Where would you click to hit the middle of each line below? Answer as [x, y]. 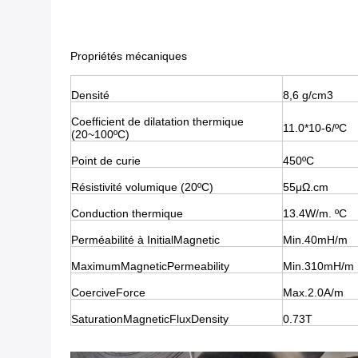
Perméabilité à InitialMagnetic [145, 240]
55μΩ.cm [306, 187]
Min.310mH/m [318, 266]
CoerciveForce [108, 292]
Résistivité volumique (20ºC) [142, 187]
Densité [90, 95]
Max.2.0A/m [313, 292]
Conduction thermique [127, 213]
